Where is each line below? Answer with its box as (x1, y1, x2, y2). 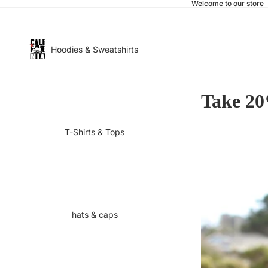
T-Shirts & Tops (65, 126, 124, 137)
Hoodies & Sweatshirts (51, 44, 138, 54)
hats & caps (71, 209, 118, 220)
